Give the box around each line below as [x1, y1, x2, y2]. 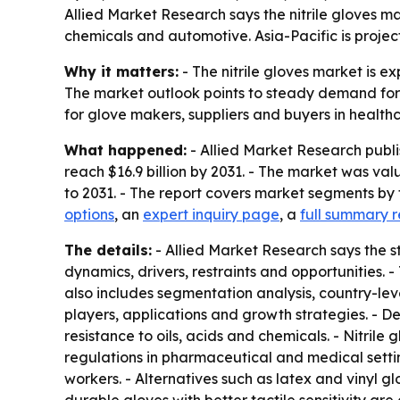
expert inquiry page [143, 205, 279, 223]
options [64, 205, 114, 223]
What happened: [64, 141, 187, 159]
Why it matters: [64, 62, 179, 80]
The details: [64, 241, 152, 259]
